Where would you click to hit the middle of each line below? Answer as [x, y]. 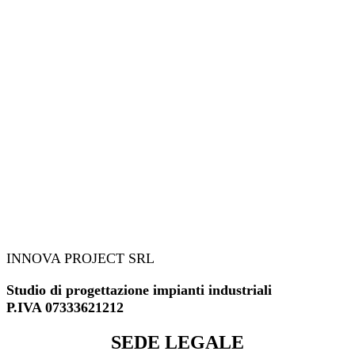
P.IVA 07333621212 [65, 308]
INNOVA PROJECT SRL [80, 258]
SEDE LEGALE [177, 343]
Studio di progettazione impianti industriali [139, 290]
